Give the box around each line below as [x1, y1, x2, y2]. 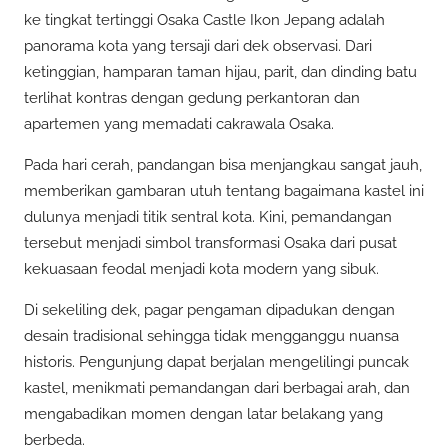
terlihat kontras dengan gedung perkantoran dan [24, 88, 360, 107]
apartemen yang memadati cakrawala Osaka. [24, 114, 334, 133]
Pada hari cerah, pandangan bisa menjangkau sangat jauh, [24, 156, 422, 175]
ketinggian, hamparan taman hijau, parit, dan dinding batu [24, 62, 417, 81]
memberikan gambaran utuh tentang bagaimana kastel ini [24, 182, 424, 201]
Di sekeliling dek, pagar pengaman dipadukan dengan [24, 301, 395, 320]
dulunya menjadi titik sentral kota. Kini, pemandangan [24, 208, 392, 227]
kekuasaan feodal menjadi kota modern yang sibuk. [24, 260, 379, 279]
